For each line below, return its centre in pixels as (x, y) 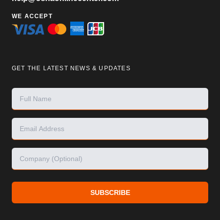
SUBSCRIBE (110, 192)
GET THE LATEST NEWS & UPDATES (71, 68)
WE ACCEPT (32, 16)
